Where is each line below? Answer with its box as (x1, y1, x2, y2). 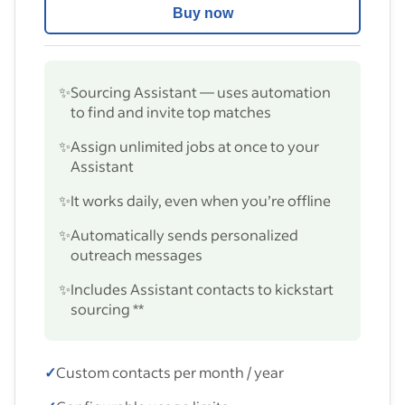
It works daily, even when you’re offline (71, 190, 331, 210)
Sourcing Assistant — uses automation (71, 81, 331, 101)
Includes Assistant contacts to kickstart (71, 278, 334, 298)
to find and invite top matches (71, 101, 271, 121)
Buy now (172, 5, 233, 22)
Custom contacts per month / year (56, 362, 284, 381)
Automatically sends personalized (71, 224, 298, 244)
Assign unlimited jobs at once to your (71, 136, 319, 155)
